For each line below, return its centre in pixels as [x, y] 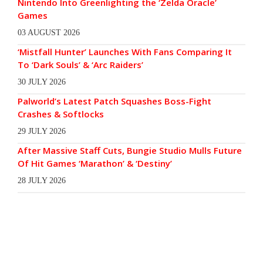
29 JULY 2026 [42, 131]
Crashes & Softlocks [61, 114]
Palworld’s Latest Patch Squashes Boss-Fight [114, 101]
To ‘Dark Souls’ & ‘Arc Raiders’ [80, 65]
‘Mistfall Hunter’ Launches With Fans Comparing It [125, 52]
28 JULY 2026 [42, 181]
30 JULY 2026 [42, 82]
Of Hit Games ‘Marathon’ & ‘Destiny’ [95, 163]
